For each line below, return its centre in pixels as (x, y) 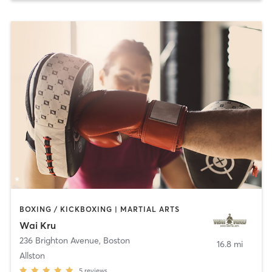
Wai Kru (37, 225)
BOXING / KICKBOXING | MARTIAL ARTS (99, 209)
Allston (32, 255)
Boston (116, 240)
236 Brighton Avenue (59, 240)
